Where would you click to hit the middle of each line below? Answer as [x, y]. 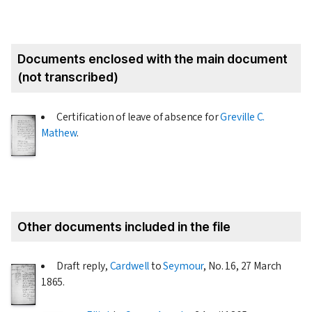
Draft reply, [83, 266]
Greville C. [243, 117]
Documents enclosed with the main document [152, 58]
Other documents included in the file [124, 226]
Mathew [59, 133]
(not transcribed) [68, 77]
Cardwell [130, 266]
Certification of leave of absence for [138, 117]
